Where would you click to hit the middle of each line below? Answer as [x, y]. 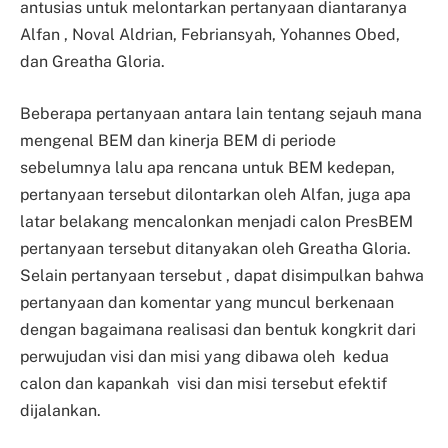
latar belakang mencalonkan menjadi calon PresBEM [216, 221]
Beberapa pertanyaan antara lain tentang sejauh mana [221, 113]
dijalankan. [60, 410]
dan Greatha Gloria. [92, 62]
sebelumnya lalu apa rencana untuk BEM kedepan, [207, 167]
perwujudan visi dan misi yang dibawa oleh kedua [204, 356]
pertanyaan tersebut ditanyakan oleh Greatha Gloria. [215, 248]
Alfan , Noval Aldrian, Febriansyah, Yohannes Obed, [210, 35]
